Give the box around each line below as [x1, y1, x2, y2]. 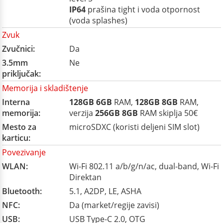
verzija [69, 108, 95, 118]
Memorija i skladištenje [2, 83, 88, 94]
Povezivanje [2, 147, 46, 158]
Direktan [69, 172, 102, 183]
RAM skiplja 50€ [138, 108, 198, 118]
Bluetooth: [2, 186, 42, 197]
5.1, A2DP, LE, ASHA [69, 186, 141, 197]
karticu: [2, 132, 30, 143]
